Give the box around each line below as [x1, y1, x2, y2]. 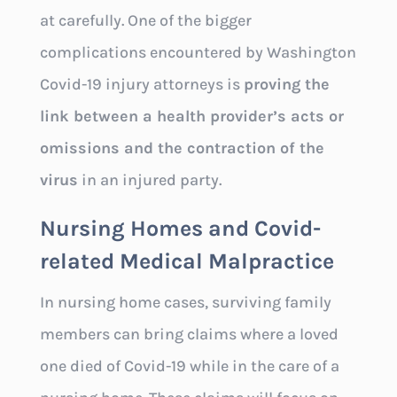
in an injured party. [77, 170, 222, 191]
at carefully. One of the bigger [39, 11, 252, 31]
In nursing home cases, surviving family [39, 292, 331, 313]
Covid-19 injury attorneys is [39, 74, 244, 95]
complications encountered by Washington [39, 43, 356, 63]
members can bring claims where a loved [39, 324, 339, 345]
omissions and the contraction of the [39, 138, 324, 159]
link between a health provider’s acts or [39, 106, 344, 127]
